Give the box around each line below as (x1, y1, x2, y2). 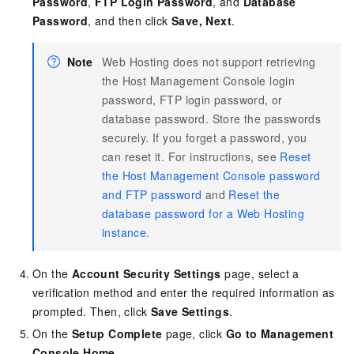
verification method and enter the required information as (32, 284, 335, 300)
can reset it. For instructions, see (102, 148, 281, 164)
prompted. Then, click (32, 303, 151, 319)
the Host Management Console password (102, 167, 321, 183)
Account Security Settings (71, 265, 221, 281)
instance (102, 224, 147, 240)
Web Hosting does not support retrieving (102, 53, 316, 70)
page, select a (220, 265, 299, 281)
